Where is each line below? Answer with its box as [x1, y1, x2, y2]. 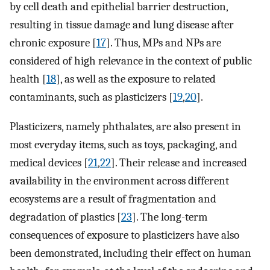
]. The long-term [132, 210, 207, 224]
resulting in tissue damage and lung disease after [10, 18, 234, 32]
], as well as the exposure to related [56, 72, 216, 86]
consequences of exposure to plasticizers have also [10, 228, 239, 242]
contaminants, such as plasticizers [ [10, 90, 173, 104]
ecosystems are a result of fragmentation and [10, 192, 216, 206]
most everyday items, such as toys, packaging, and [10, 138, 237, 152]
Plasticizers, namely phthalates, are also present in [10, 120, 241, 134]
